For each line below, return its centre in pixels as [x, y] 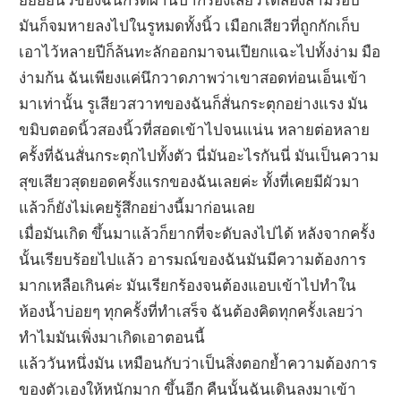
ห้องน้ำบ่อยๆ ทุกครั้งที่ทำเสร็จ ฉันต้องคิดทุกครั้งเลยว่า [192, 311]
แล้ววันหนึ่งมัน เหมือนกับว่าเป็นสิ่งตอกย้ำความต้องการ [198, 363]
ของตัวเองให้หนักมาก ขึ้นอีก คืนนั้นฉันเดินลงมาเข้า [188, 388]
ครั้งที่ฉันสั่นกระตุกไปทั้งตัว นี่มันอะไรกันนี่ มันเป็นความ [199, 155]
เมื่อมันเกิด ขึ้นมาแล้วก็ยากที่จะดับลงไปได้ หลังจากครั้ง [197, 233]
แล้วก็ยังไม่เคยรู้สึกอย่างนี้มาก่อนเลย [137, 207]
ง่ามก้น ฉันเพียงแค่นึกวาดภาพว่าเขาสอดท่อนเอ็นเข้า [193, 77]
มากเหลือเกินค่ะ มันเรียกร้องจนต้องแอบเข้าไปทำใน [188, 285]
